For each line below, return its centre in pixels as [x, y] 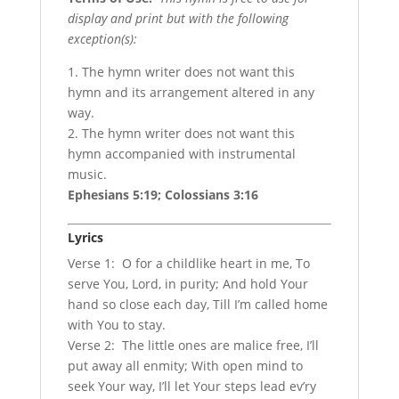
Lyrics [85, 237]
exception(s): [102, 38]
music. [87, 174]
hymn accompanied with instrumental [181, 153]
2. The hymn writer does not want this [181, 133]
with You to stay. [116, 324]
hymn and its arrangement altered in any [191, 92]
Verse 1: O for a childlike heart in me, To [188, 263]
